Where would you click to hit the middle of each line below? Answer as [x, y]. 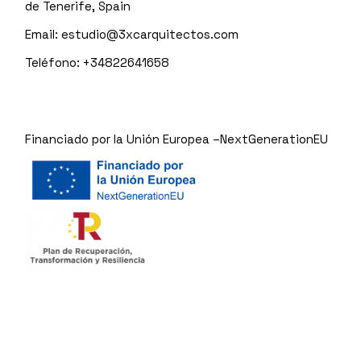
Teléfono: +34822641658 [98, 62]
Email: [44, 34]
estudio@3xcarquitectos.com [150, 34]
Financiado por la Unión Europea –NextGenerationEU [177, 139]
